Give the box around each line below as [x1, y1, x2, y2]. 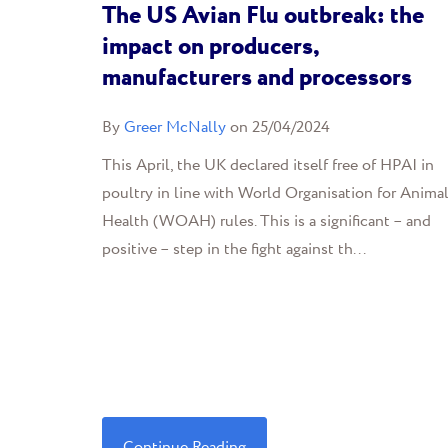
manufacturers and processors [102, 61, 412, 96]
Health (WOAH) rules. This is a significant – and [102, 210, 431, 233]
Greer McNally [124, 116, 226, 139]
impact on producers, [102, 30, 319, 65]
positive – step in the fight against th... [102, 238, 366, 261]
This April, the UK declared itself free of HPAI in [102, 154, 434, 177]
